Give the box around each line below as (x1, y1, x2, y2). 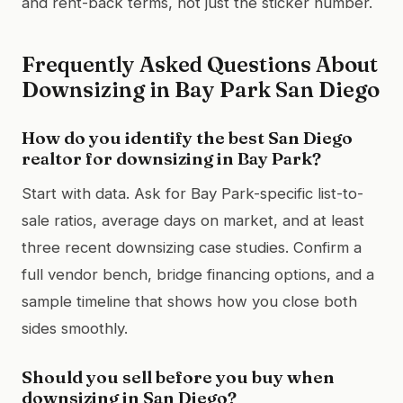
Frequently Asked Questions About (22, 50, 378, 77)
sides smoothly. (22, 318, 128, 337)
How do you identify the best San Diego (22, 126, 353, 148)
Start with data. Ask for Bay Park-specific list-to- (22, 184, 363, 202)
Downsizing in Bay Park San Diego (22, 76, 380, 103)
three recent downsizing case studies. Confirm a (22, 237, 362, 256)
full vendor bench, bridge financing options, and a (22, 264, 374, 283)
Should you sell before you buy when (22, 365, 335, 388)
